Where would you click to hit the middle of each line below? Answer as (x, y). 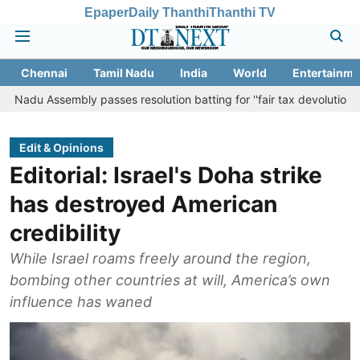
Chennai (44, 73)
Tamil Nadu (124, 73)
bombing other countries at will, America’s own (170, 280)
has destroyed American (143, 204)
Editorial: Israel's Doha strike (166, 175)
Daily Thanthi (169, 12)
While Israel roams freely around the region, (160, 258)
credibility (65, 233)
